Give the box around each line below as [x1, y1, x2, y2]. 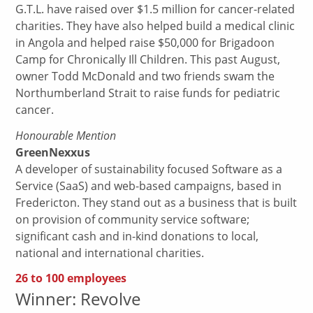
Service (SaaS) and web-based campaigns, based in [15, 177, 282, 194]
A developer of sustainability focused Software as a [15, 161, 283, 177]
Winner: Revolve [15, 287, 141, 311]
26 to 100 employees [15, 270, 127, 286]
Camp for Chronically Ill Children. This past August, [15, 51, 281, 67]
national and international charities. [15, 245, 205, 261]
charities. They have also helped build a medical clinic [15, 17, 296, 34]
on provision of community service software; [15, 211, 250, 227]
